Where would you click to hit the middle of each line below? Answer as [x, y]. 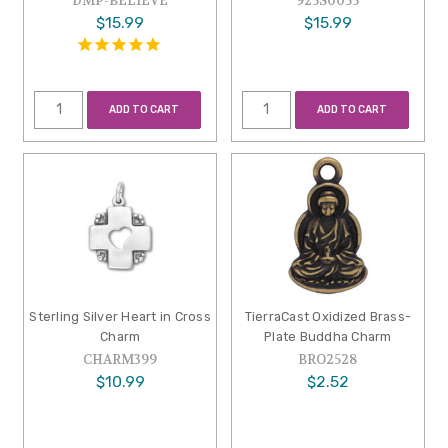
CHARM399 [120, 359]
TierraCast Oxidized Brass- [328, 316]
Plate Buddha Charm [328, 336]
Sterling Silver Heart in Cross [120, 316]
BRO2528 [328, 359]
